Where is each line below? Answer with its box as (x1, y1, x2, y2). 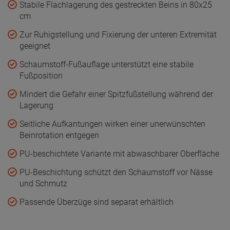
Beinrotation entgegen (20, 130, 99, 140)
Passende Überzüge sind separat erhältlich (20, 197, 174, 207)
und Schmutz (20, 179, 67, 188)
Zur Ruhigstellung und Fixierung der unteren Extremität (20, 30, 217, 40)
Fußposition (20, 71, 63, 81)
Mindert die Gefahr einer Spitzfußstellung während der (20, 89, 213, 99)
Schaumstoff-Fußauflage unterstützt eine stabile (20, 60, 194, 69)
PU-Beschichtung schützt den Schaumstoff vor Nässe (20, 167, 213, 177)
